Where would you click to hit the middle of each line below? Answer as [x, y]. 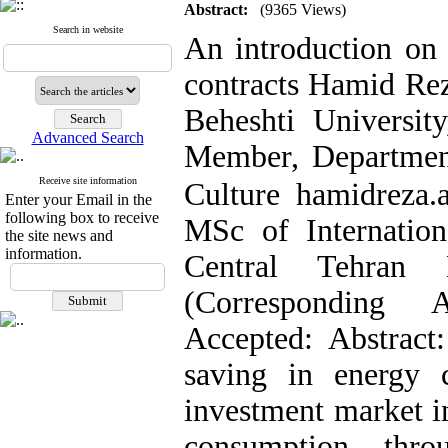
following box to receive [82, 217]
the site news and [59, 235]
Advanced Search [87, 137]
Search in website [87, 29]
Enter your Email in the [78, 199]
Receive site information [87, 180]
